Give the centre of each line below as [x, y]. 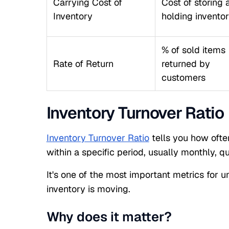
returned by [186, 64]
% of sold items [193, 50]
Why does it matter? [109, 217]
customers [183, 77]
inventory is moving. [88, 189]
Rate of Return [83, 64]
